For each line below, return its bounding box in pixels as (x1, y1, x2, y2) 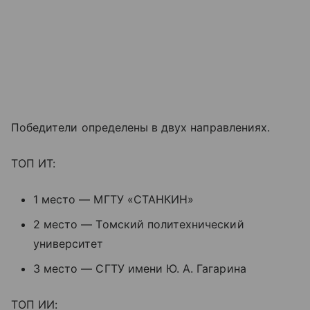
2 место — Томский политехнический (33, 217, 244, 232)
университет (33, 237, 104, 251)
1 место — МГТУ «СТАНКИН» (33, 192, 194, 207)
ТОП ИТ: (11, 156, 56, 171)
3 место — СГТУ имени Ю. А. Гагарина (33, 262, 246, 276)
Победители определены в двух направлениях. (11, 120, 271, 135)
